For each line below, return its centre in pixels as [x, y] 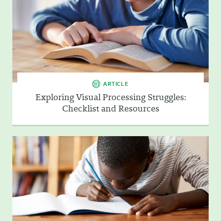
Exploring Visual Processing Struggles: [110, 97]
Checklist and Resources [110, 109]
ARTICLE [116, 84]
